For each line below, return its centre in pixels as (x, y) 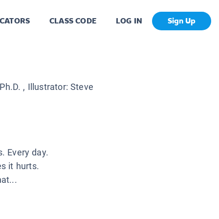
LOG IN (129, 21)
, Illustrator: (46, 87)
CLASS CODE (73, 21)
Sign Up (182, 21)
